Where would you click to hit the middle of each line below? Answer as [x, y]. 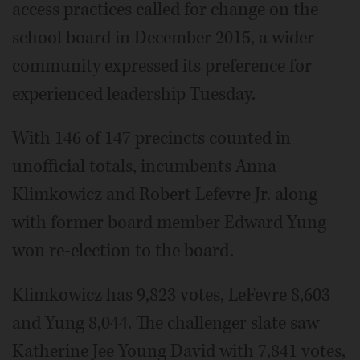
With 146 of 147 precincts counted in [151, 138]
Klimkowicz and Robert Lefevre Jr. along [165, 194]
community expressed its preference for [162, 66]
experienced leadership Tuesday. [134, 94]
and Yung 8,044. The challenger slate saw [166, 323]
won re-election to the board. [123, 251]
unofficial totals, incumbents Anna [144, 166]
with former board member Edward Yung [169, 223]
